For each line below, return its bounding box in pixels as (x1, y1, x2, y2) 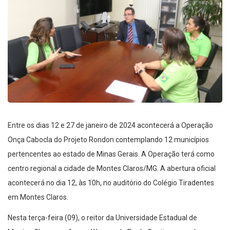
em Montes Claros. (8, 193, 68, 201)
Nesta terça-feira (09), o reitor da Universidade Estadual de (8, 213, 197, 222)
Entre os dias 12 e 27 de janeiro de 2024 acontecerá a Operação (8, 121, 213, 129)
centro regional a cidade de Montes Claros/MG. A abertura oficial (8, 164, 216, 172)
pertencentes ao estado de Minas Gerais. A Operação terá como (8, 149, 215, 158)
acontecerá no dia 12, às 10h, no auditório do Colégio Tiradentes (8, 178, 214, 187)
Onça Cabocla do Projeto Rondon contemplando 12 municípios (8, 135, 209, 144)
